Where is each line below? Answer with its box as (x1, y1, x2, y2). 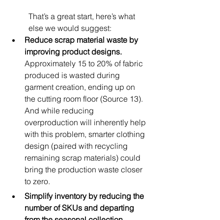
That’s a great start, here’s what (28, 11, 137, 22)
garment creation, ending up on (25, 82, 137, 92)
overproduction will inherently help (25, 117, 148, 128)
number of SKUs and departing (25, 203, 136, 213)
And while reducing (25, 106, 96, 116)
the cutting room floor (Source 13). (25, 94, 145, 104)
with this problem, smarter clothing (25, 129, 147, 139)
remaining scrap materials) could (25, 153, 142, 163)
